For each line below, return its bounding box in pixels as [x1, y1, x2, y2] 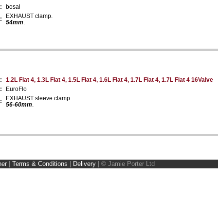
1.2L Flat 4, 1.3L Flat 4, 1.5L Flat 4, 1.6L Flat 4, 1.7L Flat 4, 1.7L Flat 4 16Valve [6, 76, 213, 83]
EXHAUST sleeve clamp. [6, 94, 72, 102]
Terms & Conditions [12, 160, 68, 167]
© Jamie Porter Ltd [101, 160, 155, 167]
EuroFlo [6, 85, 27, 92]
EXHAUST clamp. [6, 12, 53, 19]
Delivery [73, 160, 96, 167]
